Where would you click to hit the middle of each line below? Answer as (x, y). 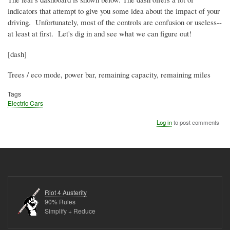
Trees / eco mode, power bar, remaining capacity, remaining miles (109, 75)
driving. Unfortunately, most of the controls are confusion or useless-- (115, 22)
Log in (165, 122)
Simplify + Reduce (70, 211)
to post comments (196, 122)
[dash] (17, 54)
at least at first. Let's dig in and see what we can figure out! (100, 34)
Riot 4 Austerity (66, 193)
